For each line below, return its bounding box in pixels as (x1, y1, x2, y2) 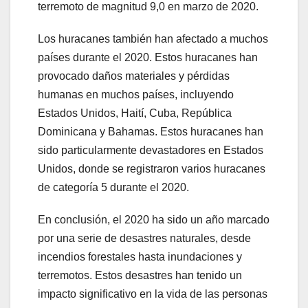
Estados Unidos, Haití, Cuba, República (38, 107, 232, 119)
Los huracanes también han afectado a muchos (38, 32, 268, 45)
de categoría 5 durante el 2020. (38, 181, 189, 193)
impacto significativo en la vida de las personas (38, 287, 267, 300)
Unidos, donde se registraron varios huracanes (38, 162, 265, 175)
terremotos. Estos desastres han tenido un (38, 269, 242, 281)
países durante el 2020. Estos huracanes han (38, 51, 258, 63)
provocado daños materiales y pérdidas (38, 69, 230, 82)
